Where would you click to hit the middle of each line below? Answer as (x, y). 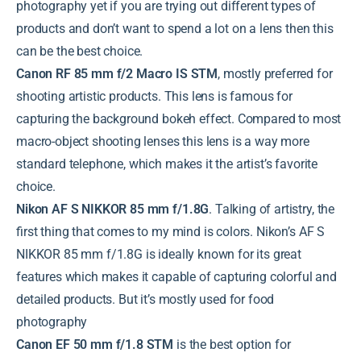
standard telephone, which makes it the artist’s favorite (167, 164)
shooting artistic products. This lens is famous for (154, 96)
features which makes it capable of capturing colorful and (176, 276)
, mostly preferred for (275, 73)
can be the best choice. (80, 51)
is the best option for (232, 344)
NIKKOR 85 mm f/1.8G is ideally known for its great (159, 254)
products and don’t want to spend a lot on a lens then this (175, 28)
